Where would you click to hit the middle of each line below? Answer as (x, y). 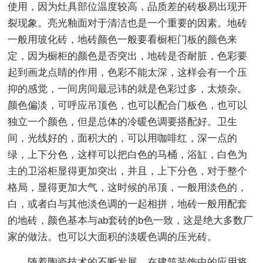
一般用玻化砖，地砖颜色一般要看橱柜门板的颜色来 (123, 39)
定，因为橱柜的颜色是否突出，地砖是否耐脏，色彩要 (128, 56)
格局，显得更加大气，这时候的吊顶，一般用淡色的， (128, 187)
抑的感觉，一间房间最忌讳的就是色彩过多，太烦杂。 (128, 89)
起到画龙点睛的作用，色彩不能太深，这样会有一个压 (128, 72)
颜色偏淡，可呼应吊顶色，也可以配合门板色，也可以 (128, 105)
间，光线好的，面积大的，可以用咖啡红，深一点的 (123, 138)
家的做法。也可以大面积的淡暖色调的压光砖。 (113, 237)
